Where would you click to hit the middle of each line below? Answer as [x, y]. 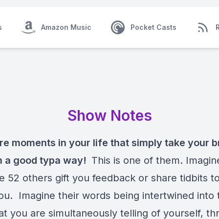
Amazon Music [66, 27]
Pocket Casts [153, 27]
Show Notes [109, 115]
